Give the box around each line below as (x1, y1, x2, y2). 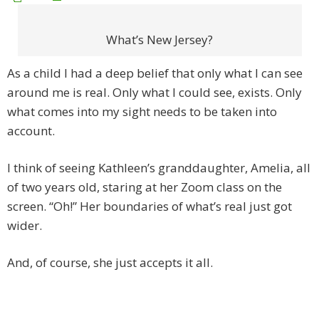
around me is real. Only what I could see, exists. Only (7, 84, 302, 101)
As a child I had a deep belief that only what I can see (7, 65, 303, 82)
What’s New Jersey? (106, 31, 213, 48)
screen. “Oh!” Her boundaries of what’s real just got (7, 198, 292, 215)
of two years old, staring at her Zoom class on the (7, 179, 282, 196)
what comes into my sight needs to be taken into (7, 103, 277, 120)
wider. (7, 217, 42, 234)
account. (7, 122, 55, 140)
